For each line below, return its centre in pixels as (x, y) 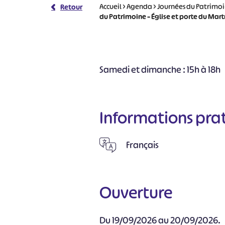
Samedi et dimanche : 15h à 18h (160, 70)
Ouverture (136, 193)
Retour (71, 7)
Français (143, 145)
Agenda (140, 6)
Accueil (111, 6)
